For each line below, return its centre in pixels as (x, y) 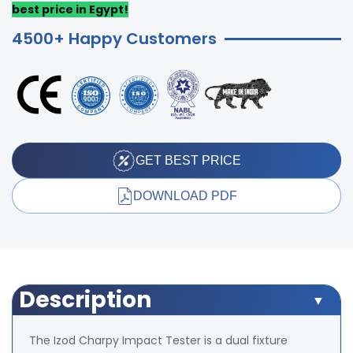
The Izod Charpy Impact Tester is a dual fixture (158, 341)
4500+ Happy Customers (114, 39)
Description (85, 300)
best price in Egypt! (70, 9)
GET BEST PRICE (188, 160)
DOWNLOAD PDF (185, 195)
